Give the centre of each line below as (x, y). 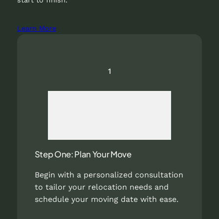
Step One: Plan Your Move (83, 154)
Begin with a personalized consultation (109, 175)
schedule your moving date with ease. (106, 199)
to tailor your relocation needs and (101, 187)
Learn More (36, 29)
